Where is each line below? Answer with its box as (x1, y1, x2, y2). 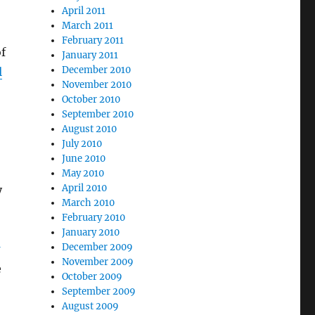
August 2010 (62, 123, 117, 135)
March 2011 (62, 20, 114, 32)
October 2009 (62, 271, 123, 283)
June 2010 (62, 153, 106, 165)
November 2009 (62, 256, 134, 268)
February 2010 (62, 212, 126, 224)
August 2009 (62, 300, 120, 312)
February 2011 (62, 34, 124, 46)
